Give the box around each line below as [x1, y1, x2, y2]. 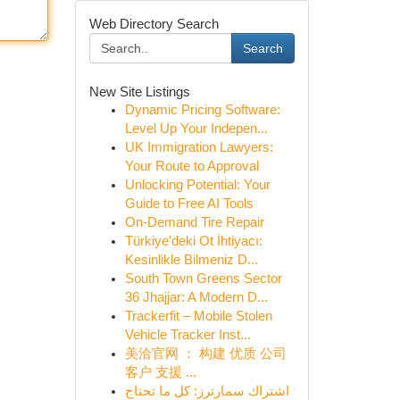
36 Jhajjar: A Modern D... [124, 290, 268, 304]
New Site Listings [88, 84, 190, 99]
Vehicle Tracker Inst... [124, 328, 251, 342]
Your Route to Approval [124, 159, 259, 173]
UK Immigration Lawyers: [124, 140, 273, 154]
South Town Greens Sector [124, 271, 282, 286]
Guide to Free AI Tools [124, 196, 254, 211]
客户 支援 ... [124, 365, 196, 379]
